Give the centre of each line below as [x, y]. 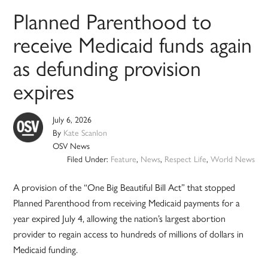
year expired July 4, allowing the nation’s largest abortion [120, 218]
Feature [123, 159]
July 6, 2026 [72, 119]
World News [232, 159]
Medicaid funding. [46, 249]
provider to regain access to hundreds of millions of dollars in [129, 234]
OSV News [71, 146]
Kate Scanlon [86, 133]
